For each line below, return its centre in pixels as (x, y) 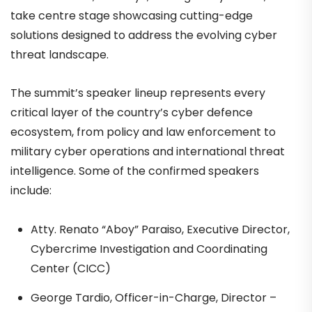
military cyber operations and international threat (148, 152)
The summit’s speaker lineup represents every (138, 93)
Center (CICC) (70, 268)
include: (31, 191)
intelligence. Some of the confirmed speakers (135, 171)
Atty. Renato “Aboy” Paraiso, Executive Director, (160, 229)
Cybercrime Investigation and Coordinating (149, 249)
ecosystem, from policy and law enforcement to (143, 132)
